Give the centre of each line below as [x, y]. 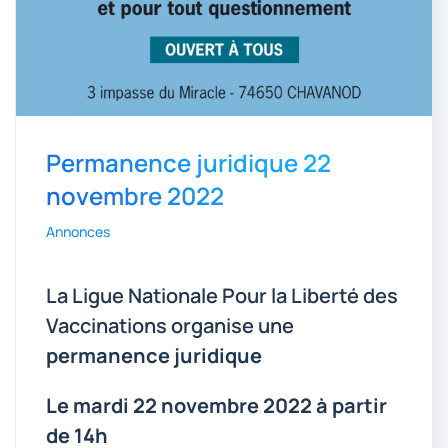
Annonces [78, 232]
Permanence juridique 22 [188, 163]
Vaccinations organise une [170, 326]
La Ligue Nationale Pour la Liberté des [222, 296]
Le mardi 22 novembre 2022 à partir [216, 406]
